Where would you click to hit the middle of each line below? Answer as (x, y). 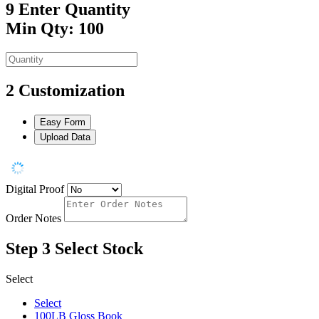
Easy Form (63, 122)
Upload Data (65, 137)
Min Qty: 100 (55, 28)
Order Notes (33, 219)
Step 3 (28, 249)
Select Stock (99, 249)
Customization (72, 91)
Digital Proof (35, 189)
